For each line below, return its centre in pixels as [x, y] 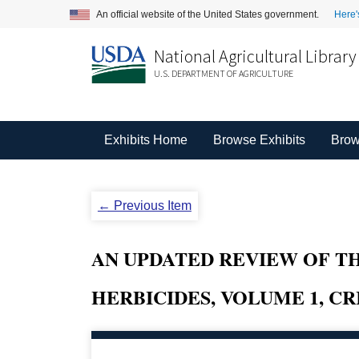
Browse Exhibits [259, 140]
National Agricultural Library [255, 56]
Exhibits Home [145, 140]
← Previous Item [144, 206]
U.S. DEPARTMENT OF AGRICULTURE [223, 73]
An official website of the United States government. [209, 14]
